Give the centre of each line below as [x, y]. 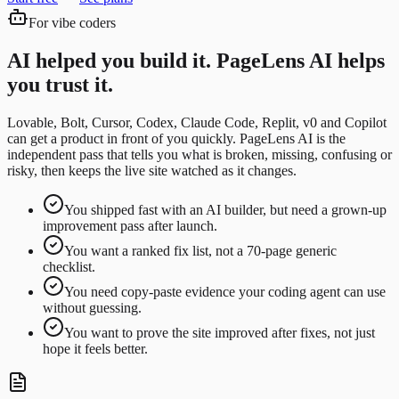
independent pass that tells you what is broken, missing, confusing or [199, 155]
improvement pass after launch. [130, 226]
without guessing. [92, 308]
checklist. [69, 267]
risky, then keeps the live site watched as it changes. [152, 171]
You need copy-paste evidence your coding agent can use [225, 292]
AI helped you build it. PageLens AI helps [196, 61]
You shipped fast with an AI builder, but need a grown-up [225, 210]
